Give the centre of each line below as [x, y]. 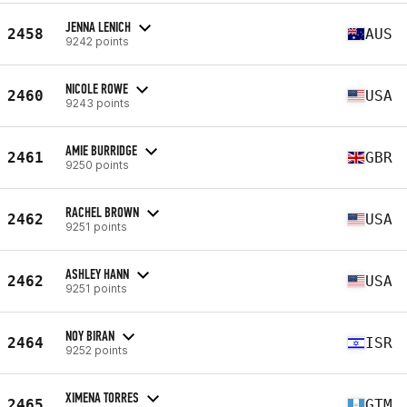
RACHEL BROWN [102, 212]
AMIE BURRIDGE [101, 150]
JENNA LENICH [98, 26]
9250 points [97, 164]
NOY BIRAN [90, 335]
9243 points [98, 103]
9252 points [97, 350]
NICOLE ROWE [97, 88]
